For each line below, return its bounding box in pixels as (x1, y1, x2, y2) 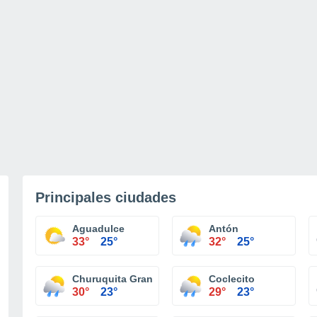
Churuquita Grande (72, 273, 165, 284)
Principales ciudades (35, 190, 176, 205)
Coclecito (209, 273, 255, 284)
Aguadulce (72, 223, 125, 234)
